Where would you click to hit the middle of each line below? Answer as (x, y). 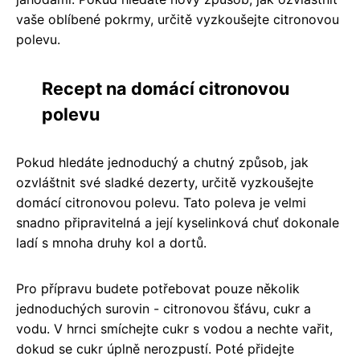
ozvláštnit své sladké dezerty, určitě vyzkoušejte (165, 182)
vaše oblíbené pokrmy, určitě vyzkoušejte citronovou (178, 19)
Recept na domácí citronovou (166, 88)
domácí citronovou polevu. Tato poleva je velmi (161, 202)
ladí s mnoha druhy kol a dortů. (111, 242)
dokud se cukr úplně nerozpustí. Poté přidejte (155, 348)
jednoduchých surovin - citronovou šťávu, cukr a (164, 308)
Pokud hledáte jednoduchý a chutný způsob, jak (162, 162)
